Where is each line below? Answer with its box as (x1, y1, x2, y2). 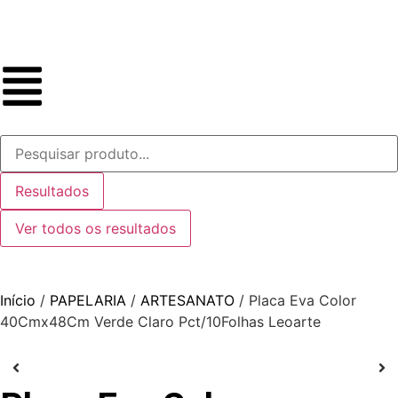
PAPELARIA (50, 291, 126, 309)
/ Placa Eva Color (235, 291, 356, 309)
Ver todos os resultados (15, 219, 176, 237)
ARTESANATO (140, 291, 235, 309)
